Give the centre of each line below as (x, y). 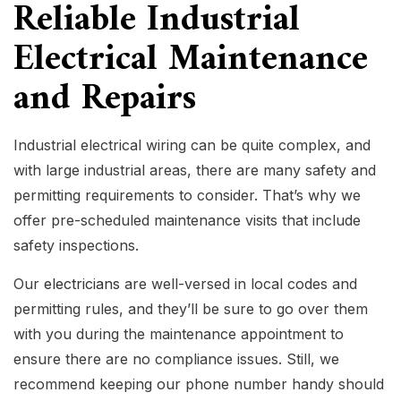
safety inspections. (76, 246)
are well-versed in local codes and (239, 284)
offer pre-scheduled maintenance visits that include (187, 221)
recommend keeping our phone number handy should (199, 384)
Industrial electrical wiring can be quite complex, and (192, 145)
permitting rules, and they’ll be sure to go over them (191, 309)
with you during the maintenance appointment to (179, 334)
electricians (82, 284)
